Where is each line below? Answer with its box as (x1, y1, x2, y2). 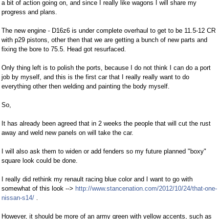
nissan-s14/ (1, 194, 34, 202)
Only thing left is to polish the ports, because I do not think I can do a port (1, 64, 211, 72)
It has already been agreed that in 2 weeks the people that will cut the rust (1, 120, 211, 128)
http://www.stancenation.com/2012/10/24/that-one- (75, 185, 217, 193)
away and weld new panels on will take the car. (1, 129, 133, 137)
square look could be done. (1, 157, 78, 165)
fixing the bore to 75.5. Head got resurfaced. (1, 45, 126, 53)
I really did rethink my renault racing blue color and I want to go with (1, 175, 193, 183)
